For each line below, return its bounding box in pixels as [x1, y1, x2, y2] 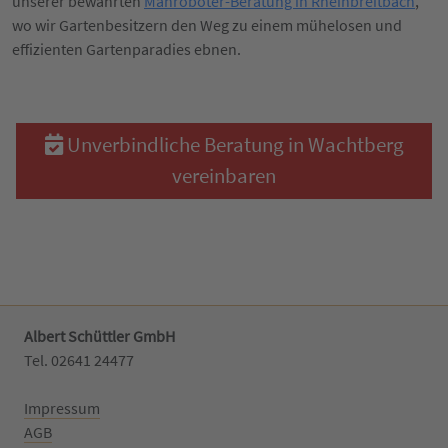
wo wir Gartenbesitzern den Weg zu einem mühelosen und [12, 14, 402, 35]
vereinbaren [172, 162, 276, 189]
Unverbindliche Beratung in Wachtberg [62, 131, 404, 158]
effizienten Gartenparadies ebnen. [12, 38, 241, 59]
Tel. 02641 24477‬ [24, 349, 134, 370]
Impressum [24, 397, 100, 418]
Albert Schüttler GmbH [24, 325, 175, 346]
